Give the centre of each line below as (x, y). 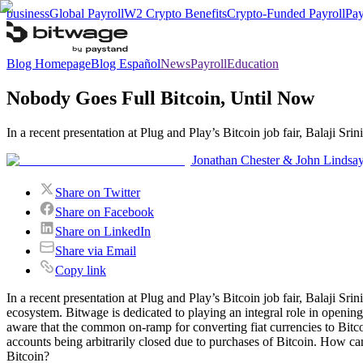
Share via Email (96, 250)
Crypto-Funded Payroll (286, 13)
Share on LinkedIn (103, 231)
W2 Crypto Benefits (175, 13)
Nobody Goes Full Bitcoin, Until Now (160, 98)
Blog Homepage (49, 64)
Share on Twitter (98, 192)
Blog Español (126, 64)
